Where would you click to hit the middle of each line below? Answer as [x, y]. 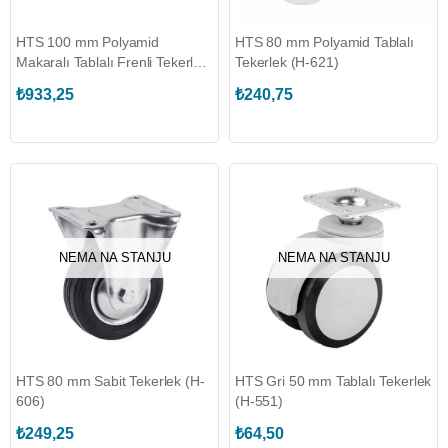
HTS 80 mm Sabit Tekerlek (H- [110, 381]
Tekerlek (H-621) [287, 62]
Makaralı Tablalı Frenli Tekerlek [112, 62]
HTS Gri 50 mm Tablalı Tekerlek [333, 381]
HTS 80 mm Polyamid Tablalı [324, 42]
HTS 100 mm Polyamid [87, 42]
